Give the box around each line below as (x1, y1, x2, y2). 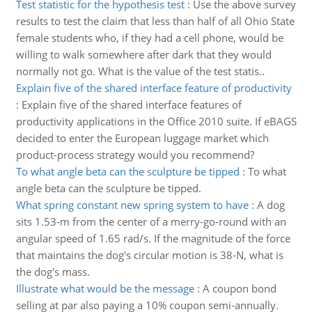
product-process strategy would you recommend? (15, 148, 254, 162)
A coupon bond (202, 281, 276, 295)
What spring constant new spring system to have (15, 198, 249, 212)
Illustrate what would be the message (15, 281, 194, 295)
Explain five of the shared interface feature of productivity (15, 81, 292, 95)
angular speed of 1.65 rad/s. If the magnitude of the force (15, 231, 290, 245)
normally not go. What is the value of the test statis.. (15, 64, 265, 78)
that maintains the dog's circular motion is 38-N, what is (15, 248, 283, 262)
